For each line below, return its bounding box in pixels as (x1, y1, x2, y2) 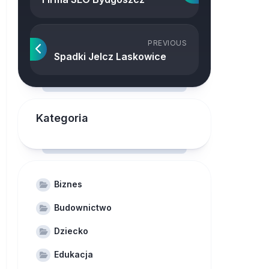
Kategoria (36, 112, 88, 124)
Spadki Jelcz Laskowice (54, 50, 166, 62)
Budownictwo (54, 202, 112, 213)
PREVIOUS (148, 38, 187, 47)
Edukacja (54, 249, 93, 259)
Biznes (54, 179, 82, 189)
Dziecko (54, 226, 88, 236)
